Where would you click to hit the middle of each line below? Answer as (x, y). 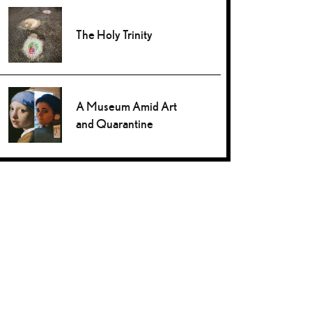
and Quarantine (115, 123)
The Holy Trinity (115, 35)
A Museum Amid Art (127, 106)
